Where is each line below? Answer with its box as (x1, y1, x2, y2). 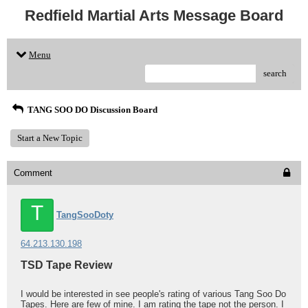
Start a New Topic (17, 133, 82, 143)
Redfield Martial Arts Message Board (25, 7, 283, 24)
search (263, 68, 287, 78)
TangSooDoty (56, 210, 113, 220)
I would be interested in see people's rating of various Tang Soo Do (21, 289, 286, 299)
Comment (14, 168, 52, 178)
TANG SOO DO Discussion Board (25, 104, 157, 115)
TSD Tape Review (21, 259, 112, 271)
